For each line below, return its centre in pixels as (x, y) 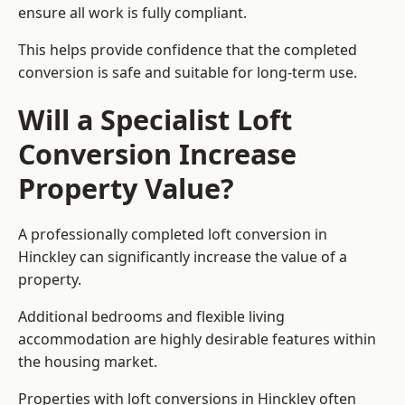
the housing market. (88, 362)
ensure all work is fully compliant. (132, 13)
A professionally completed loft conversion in (173, 235)
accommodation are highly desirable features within (197, 339)
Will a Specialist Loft (155, 120)
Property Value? (126, 188)
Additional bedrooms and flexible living (151, 317)
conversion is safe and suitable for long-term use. (188, 73)
